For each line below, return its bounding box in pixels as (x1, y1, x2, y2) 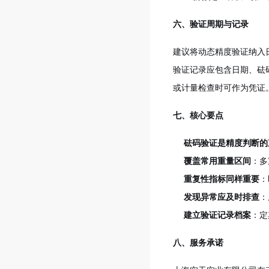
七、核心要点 (173, 111, 223, 120)
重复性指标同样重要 (184, 175, 259, 184)
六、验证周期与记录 (173, 20, 249, 29)
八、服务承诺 (173, 238, 223, 247)
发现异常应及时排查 (184, 193, 259, 202)
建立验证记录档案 (184, 211, 251, 220)
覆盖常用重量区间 (184, 157, 251, 166)
